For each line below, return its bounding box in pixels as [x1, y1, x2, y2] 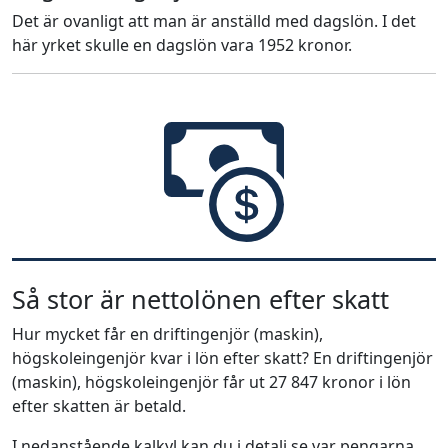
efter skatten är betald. [12, 395, 186, 417]
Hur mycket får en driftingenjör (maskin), [12, 323, 323, 345]
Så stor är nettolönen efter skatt [12, 282, 389, 316]
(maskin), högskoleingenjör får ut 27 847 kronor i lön [12, 371, 411, 393]
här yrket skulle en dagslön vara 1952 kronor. [12, 34, 352, 56]
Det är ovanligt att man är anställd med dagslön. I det [12, 10, 416, 32]
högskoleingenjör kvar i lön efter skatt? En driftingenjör [12, 347, 433, 369]
